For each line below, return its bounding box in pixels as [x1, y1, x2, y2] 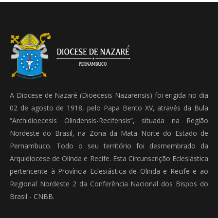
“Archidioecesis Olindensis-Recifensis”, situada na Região [10, 115, 208, 125]
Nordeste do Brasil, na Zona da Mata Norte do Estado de [10, 128, 208, 138]
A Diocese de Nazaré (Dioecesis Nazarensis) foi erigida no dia [10, 90, 208, 100]
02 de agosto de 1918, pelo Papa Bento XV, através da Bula [10, 103, 208, 112]
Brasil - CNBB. [10, 191, 54, 201]
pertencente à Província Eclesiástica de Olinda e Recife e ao [10, 166, 208, 176]
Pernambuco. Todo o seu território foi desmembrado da [10, 141, 208, 150]
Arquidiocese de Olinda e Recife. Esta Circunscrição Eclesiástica [10, 153, 208, 163]
